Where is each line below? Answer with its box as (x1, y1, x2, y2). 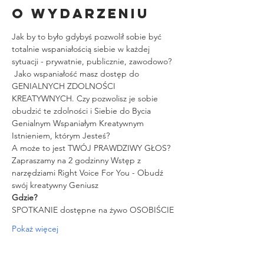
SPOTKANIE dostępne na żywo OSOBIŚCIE (12, 204, 174, 215)
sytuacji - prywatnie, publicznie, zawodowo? (12, 55, 174, 67)
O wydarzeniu (12, 5, 150, 22)
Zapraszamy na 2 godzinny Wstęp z (12, 154, 143, 166)
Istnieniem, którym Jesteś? (12, 130, 110, 141)
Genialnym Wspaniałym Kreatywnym (12, 117, 146, 128)
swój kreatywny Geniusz (12, 179, 98, 190)
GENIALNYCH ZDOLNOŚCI (12, 80, 118, 91)
